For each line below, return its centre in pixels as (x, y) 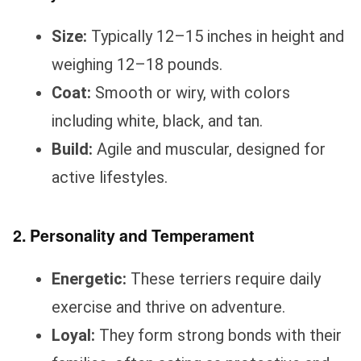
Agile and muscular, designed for (209, 149)
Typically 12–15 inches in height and (216, 36)
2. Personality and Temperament (134, 235)
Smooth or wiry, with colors (191, 92)
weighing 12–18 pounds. (137, 64)
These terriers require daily (224, 279)
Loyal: (73, 336)
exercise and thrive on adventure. (168, 307)
